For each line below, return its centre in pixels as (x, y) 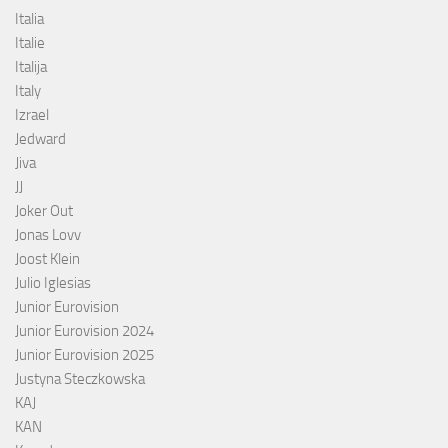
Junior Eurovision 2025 (84, 354)
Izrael (32, 114)
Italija (31, 66)
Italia (29, 18)
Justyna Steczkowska (80, 378)
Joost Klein (47, 258)
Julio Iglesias (53, 282)
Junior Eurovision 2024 (84, 330)
